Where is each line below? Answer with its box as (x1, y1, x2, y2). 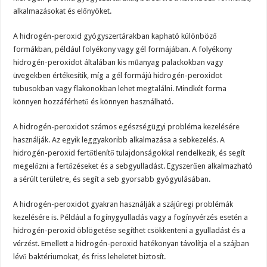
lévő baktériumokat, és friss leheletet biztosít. (13, 252, 166, 262)
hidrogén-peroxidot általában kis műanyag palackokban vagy (13, 58, 223, 67)
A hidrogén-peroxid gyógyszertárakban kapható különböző (13, 32, 218, 41)
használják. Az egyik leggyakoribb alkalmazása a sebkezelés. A (13, 135, 225, 145)
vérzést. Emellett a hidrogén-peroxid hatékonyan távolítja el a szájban (13, 239, 250, 249)
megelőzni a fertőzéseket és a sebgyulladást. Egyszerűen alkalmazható (13, 162, 253, 171)
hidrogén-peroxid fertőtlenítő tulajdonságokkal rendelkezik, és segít (13, 148, 246, 158)
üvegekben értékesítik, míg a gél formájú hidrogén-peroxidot (13, 71, 223, 80)
